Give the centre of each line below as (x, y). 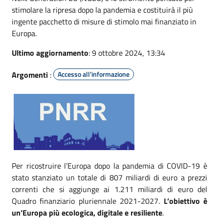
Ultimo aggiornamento (50, 53)
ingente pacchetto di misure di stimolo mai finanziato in (104, 21)
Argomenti (30, 75)
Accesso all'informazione (94, 74)
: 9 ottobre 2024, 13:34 (127, 53)
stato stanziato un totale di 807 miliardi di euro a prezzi (109, 177)
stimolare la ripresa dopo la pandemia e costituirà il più (102, 10)
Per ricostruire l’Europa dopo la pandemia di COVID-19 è (109, 165)
